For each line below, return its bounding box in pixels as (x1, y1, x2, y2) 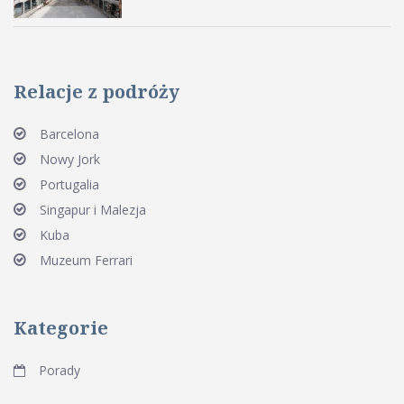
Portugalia (40, 175, 99, 193)
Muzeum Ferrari (40, 251, 133, 269)
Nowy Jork (40, 150, 100, 168)
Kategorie (14, 315, 108, 340)
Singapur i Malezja (40, 200, 146, 218)
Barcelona (40, 124, 99, 142)
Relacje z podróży (14, 78, 179, 104)
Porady (39, 361, 80, 379)
